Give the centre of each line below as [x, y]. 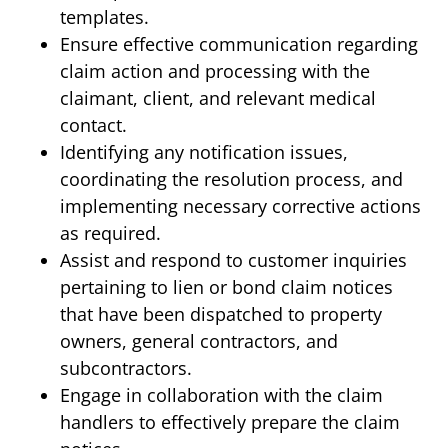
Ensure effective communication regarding [239, 43]
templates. [104, 16]
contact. [93, 124]
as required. [110, 232]
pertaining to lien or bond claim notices [226, 286]
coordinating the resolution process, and [231, 178]
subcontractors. [126, 367]
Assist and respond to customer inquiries [233, 259]
